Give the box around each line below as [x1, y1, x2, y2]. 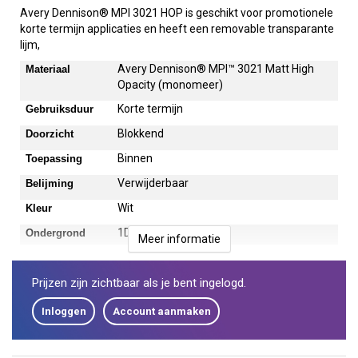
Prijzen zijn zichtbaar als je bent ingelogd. [32, 276, 247, 290]
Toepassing [26, 153, 83, 165]
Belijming [26, 177, 74, 189]
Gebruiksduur [26, 103, 94, 115]
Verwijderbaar [117, 177, 189, 189]
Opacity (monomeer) [117, 78, 224, 91]
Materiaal [26, 63, 71, 75]
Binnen [117, 152, 153, 165]
